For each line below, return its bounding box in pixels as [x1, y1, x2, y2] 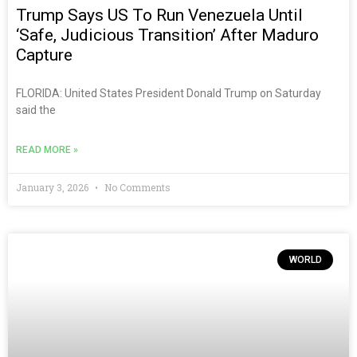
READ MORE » [16, 143, 78, 155]
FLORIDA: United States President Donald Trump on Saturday [16, 86, 321, 100]
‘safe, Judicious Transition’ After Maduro [16, 25, 319, 45]
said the [16, 103, 56, 116]
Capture [16, 45, 73, 65]
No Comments [102, 180, 171, 194]
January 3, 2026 [16, 180, 91, 194]
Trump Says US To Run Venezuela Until [16, 5, 303, 25]
